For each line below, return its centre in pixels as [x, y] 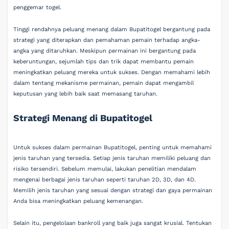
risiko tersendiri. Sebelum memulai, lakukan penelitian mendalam [105, 169]
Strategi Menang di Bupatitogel [83, 118]
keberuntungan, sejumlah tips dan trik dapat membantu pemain [104, 62]
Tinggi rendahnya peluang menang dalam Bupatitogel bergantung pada [112, 30]
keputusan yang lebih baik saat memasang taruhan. [86, 94]
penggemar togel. [38, 7]
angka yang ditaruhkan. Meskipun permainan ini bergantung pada [105, 51]
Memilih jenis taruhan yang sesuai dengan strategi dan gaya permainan [113, 190]
